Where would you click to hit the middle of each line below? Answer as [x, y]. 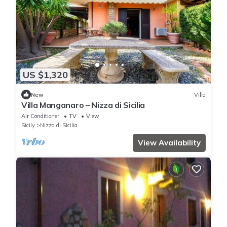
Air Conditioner [40, 116]
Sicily [28, 125]
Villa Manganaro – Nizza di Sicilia [83, 105]
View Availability [169, 143]
